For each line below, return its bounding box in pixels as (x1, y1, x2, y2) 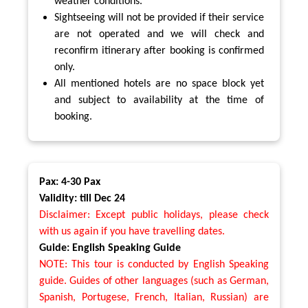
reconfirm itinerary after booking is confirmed (54, 45, 264, 56)
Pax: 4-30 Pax (39, 176, 100, 188)
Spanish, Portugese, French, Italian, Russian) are (39, 291, 269, 303)
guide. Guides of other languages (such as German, (39, 275, 269, 287)
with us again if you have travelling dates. (39, 225, 225, 237)
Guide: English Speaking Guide (39, 242, 181, 254)
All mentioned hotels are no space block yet (54, 78, 264, 89)
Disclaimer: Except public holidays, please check (39, 209, 269, 221)
